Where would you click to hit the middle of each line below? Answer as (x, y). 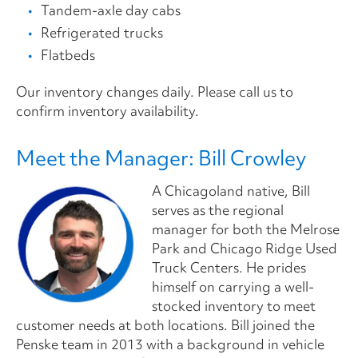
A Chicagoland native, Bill (231, 190)
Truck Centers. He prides (229, 267)
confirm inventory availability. (107, 110)
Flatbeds (68, 54)
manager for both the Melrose (246, 229)
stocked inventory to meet (234, 305)
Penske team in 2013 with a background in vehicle (170, 344)
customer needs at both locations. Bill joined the (165, 324)
